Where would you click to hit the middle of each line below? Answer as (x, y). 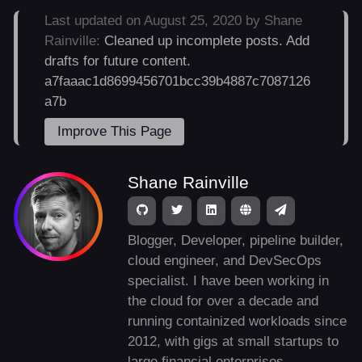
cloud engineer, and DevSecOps (224, 261)
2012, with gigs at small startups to (233, 342)
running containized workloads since (237, 322)
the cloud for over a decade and (223, 301)
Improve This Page (115, 132)
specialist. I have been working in (228, 281)
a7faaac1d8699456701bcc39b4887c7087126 (178, 82)
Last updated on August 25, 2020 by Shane (174, 21)
